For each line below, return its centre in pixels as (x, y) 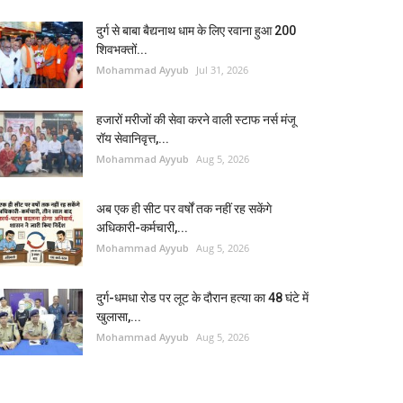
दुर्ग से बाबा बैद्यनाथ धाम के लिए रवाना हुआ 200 (196, 31)
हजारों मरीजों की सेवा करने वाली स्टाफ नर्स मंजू (196, 120)
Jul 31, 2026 (222, 70)
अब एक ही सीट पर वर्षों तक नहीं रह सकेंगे (184, 209)
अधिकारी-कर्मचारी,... (142, 228)
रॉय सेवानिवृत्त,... (133, 139)
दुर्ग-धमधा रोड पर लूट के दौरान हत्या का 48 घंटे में (202, 298)
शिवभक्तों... (122, 49)
